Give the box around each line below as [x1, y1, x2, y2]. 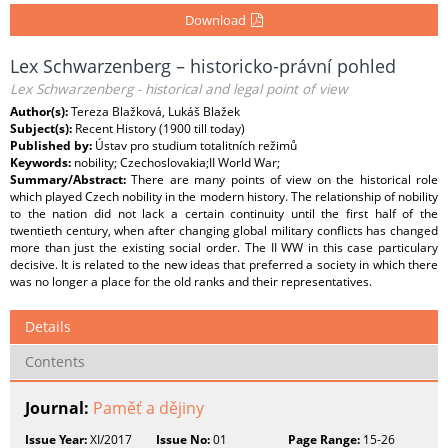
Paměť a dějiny [93, 397, 204, 419]
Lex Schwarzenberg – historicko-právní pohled [10, 54, 396, 78]
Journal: [25, 397, 93, 419]
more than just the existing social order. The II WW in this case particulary [10, 239, 438, 256]
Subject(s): [10, 120, 75, 137]
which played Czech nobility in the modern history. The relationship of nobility [10, 188, 438, 205]
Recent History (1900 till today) [75, 120, 245, 137]
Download [185, 11, 246, 29]
